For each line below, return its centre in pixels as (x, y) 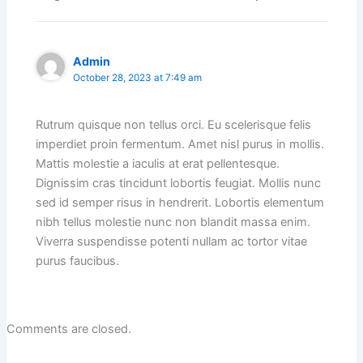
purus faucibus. (78, 261)
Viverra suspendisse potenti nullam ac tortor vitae (172, 242)
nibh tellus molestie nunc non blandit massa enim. (173, 222)
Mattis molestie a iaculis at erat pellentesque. (158, 164)
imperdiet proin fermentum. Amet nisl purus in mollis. (180, 145)
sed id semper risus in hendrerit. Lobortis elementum (180, 203)
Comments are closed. (68, 329)
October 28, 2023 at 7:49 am (138, 77)
